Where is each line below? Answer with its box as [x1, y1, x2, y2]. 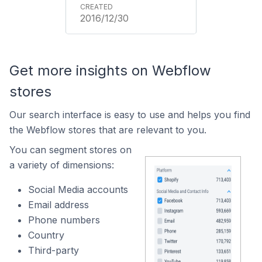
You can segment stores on [9, 144, 132, 156]
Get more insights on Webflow [9, 62, 211, 79]
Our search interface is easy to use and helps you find [9, 109, 250, 120]
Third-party [28, 244, 79, 256]
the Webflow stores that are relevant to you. [9, 124, 206, 136]
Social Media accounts [28, 184, 128, 195]
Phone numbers [28, 214, 100, 226]
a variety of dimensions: [9, 159, 114, 171]
